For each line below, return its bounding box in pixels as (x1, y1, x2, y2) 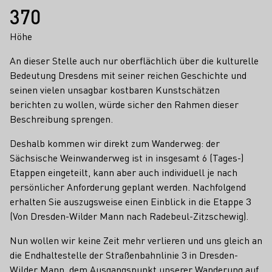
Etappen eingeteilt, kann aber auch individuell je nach (10, 166, 237, 178)
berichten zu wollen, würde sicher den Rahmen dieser (10, 98, 239, 110)
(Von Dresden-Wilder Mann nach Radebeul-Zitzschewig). (10, 209, 248, 222)
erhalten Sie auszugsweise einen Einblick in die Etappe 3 (10, 195, 251, 208)
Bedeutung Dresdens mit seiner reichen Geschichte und (10, 69, 246, 81)
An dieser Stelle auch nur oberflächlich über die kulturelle (10, 54, 259, 67)
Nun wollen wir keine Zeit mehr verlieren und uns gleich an (10, 234, 262, 246)
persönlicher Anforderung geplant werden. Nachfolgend (10, 180, 246, 193)
